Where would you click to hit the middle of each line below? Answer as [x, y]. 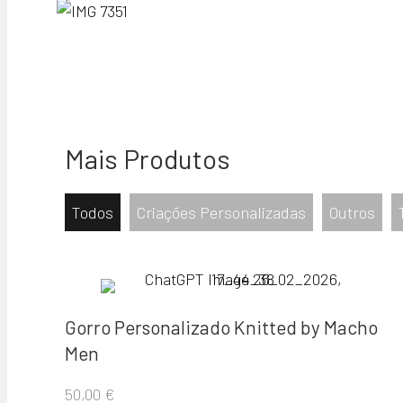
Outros [352, 212]
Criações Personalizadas [221, 212]
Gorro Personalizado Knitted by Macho [221, 327]
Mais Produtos [148, 158]
